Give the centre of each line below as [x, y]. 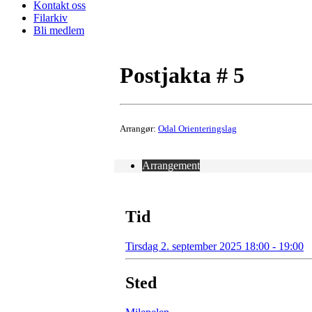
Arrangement [171, 165]
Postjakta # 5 [182, 76]
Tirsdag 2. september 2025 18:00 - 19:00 [214, 246]
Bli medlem [59, 30]
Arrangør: [139, 128]
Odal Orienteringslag [197, 128]
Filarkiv [50, 18]
